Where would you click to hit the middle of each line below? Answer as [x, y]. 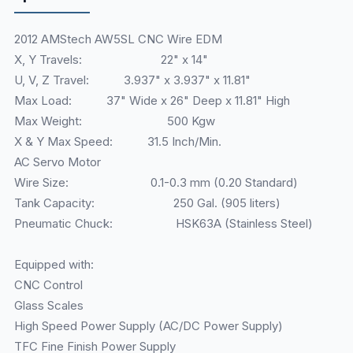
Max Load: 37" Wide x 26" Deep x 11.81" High [152, 101]
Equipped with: [54, 265]
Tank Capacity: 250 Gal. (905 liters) [147, 203]
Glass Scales [48, 306]
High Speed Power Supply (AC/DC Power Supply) [148, 326]
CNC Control [48, 285]
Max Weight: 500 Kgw [114, 121]
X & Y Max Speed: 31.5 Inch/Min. [117, 142]
